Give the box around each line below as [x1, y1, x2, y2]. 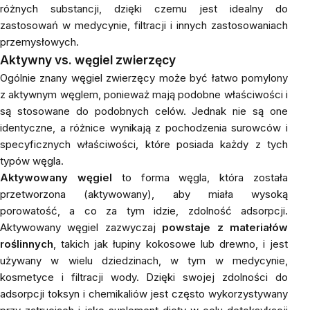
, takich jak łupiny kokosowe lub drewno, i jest [53, 237, 288, 250]
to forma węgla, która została [111, 171, 289, 184]
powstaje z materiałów [162, 221, 289, 234]
